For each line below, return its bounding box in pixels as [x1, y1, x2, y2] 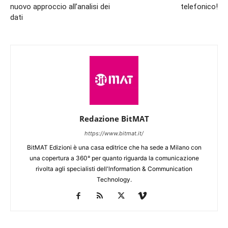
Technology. [96, 176, 132, 183]
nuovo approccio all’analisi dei [10, 2, 110, 11]
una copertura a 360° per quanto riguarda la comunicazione [29, 154, 199, 162]
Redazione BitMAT [79, 113, 149, 124]
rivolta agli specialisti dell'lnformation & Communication [36, 165, 192, 173]
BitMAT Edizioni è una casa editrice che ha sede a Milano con [26, 144, 202, 151]
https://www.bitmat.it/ [84, 130, 144, 137]
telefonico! [181, 2, 218, 11]
